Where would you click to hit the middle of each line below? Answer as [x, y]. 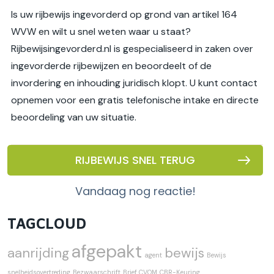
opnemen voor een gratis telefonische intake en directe [135, 100]
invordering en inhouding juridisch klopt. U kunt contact [134, 83]
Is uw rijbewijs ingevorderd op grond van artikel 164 [124, 15]
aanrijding [38, 253]
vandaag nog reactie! [139, 191]
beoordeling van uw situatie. [74, 117]
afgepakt [107, 252]
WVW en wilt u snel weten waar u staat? [101, 32]
